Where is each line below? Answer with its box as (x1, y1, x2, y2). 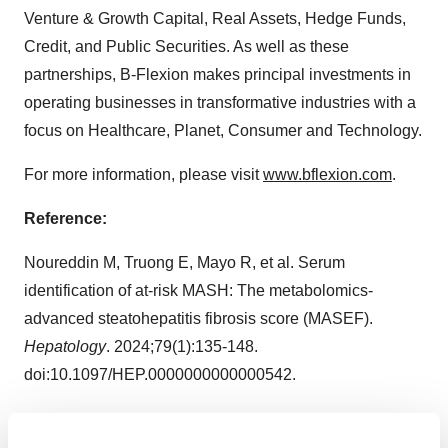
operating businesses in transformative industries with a (24, 94, 416, 112)
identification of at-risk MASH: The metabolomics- (24, 282, 373, 300)
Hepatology (24, 338, 106, 356)
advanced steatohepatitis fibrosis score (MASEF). (24, 310, 373, 328)
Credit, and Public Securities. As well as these (24, 38, 349, 56)
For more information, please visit (24, 166, 263, 184)
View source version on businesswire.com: (24, 426, 326, 444)
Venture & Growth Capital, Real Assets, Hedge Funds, (24, 10, 406, 28)
